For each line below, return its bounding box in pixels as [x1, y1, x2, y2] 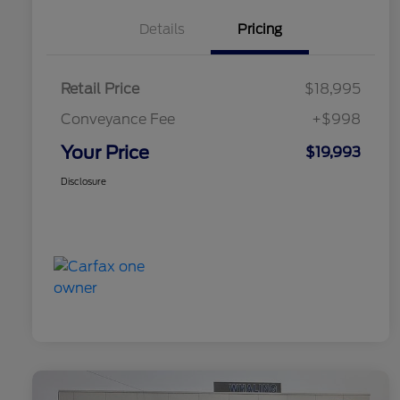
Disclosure [61, 176, 106, 187]
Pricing [237, 21, 282, 38]
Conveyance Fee [61, 111, 175, 129]
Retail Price [61, 80, 139, 98]
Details [138, 21, 185, 38]
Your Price [61, 142, 149, 164]
